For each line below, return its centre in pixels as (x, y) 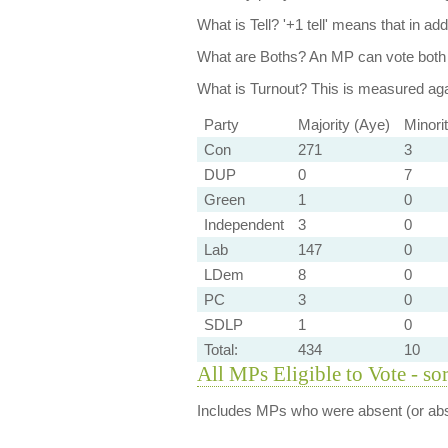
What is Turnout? (251, 88)
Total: (220, 349)
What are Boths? (251, 56)
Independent (243, 224)
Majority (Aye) (343, 124)
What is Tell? (237, 24)
